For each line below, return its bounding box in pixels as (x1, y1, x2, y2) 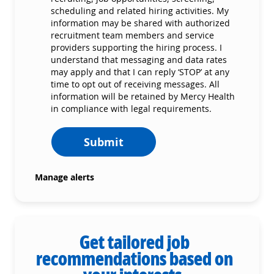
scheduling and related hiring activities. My (51, 4, 229, 17)
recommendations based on (36, 245, 233, 271)
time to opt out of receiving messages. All (51, 78, 220, 90)
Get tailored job (80, 229, 190, 254)
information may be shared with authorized (51, 17, 230, 29)
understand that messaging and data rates (51, 53, 227, 65)
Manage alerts (35, 171, 94, 183)
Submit (84, 134, 124, 149)
